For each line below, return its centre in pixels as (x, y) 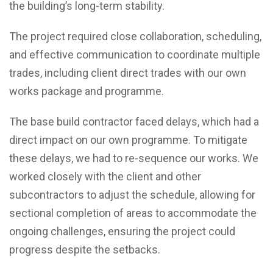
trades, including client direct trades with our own (128, 73)
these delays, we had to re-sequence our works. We (134, 158)
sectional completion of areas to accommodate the (133, 213)
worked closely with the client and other (105, 176)
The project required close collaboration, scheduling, (135, 36)
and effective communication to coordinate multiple (135, 55)
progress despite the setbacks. (85, 250)
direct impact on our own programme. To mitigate (128, 140)
